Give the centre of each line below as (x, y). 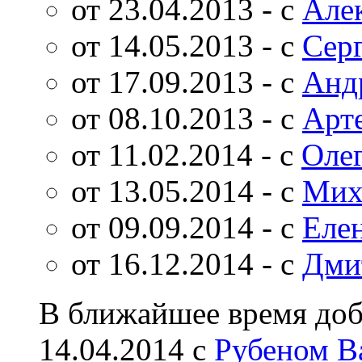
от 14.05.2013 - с (187, 45)
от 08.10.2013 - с (187, 118)
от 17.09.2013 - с (187, 82)
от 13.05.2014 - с (187, 191)
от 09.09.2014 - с (187, 227)
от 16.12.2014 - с (187, 263)
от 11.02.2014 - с (186, 154)
